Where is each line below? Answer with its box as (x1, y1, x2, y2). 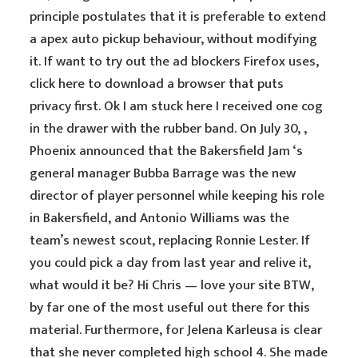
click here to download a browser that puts (30, 73, 284, 95)
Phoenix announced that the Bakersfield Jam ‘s (30, 140, 304, 162)
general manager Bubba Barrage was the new (30, 162, 296, 185)
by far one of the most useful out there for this (30, 296, 311, 319)
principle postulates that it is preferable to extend (30, 6, 327, 28)
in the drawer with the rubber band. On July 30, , (30, 117, 308, 140)
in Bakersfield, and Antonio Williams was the (30, 207, 290, 229)
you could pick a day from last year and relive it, (30, 252, 312, 274)
